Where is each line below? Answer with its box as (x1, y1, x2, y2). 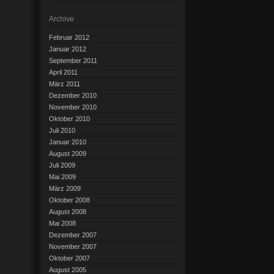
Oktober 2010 (49, 114, 90, 122)
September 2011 (49, 56, 97, 64)
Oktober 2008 (49, 196, 90, 204)
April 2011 (49, 68, 78, 76)
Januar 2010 (49, 138, 86, 146)
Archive (49, 14, 74, 23)
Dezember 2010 (49, 91, 97, 99)
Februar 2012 (49, 33, 89, 41)
